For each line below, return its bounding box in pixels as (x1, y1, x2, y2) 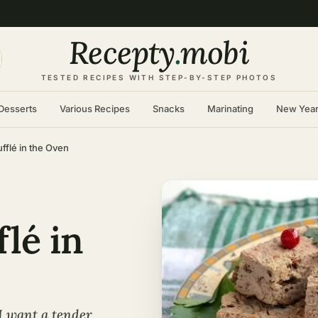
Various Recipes (59, 103, 130, 114)
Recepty (69, 33, 175, 72)
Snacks (152, 103, 185, 114)
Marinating (207, 103, 253, 114)
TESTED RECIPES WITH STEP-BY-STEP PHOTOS (40, 73, 278, 82)
